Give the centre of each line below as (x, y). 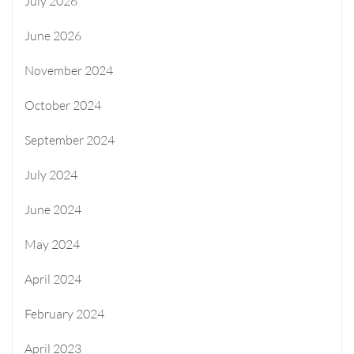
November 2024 (69, 70)
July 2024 (51, 174)
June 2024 (53, 209)
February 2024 (64, 313)
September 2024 (70, 139)
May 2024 (52, 244)
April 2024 (53, 279)
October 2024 (63, 105)
